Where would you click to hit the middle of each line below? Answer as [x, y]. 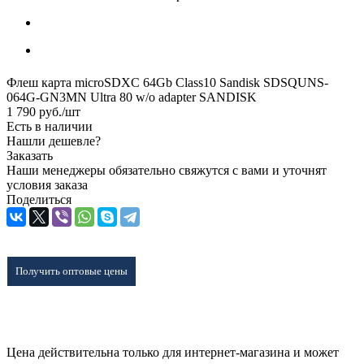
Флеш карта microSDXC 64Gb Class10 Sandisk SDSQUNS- [167, 82]
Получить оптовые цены [71, 271]
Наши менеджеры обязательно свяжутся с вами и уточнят [167, 170]
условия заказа [47, 184]
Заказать [30, 155]
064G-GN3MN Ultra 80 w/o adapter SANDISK [132, 97]
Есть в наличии [50, 126]
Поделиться [39, 199]
